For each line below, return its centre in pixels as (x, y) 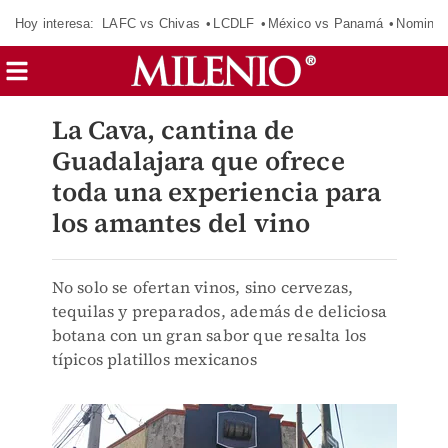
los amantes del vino (181, 223)
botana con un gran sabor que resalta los (209, 335)
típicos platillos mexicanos (154, 359)
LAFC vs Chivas (151, 23)
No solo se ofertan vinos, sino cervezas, (202, 287)
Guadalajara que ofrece (198, 161)
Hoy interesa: (55, 23)
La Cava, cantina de (173, 130)
